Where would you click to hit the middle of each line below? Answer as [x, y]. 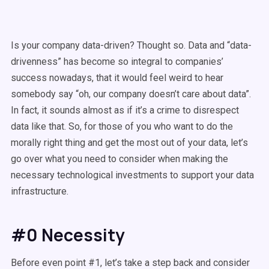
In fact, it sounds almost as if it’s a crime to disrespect [125, 110]
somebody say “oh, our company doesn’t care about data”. [131, 94]
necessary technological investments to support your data [132, 175]
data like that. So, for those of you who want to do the [122, 126]
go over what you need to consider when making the [119, 159]
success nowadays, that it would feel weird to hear [117, 78]
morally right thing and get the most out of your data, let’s [129, 143]
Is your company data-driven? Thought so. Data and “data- [131, 45]
